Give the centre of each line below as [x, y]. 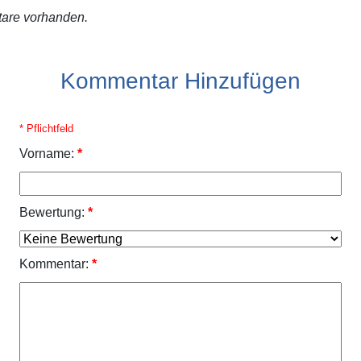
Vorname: [47, 154]
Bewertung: [52, 213]
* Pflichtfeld [46, 129]
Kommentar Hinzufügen [180, 81]
